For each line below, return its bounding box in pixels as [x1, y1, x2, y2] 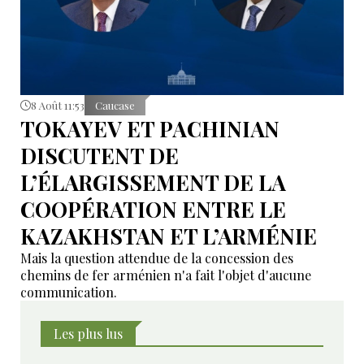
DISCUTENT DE [20, 141, 179, 170]
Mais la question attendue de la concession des [20, 249, 293, 266]
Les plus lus [54, 324, 123, 342]
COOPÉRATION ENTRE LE [20, 194, 286, 223]
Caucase [95, 97, 135, 112]
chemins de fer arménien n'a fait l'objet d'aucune [20, 266, 311, 284]
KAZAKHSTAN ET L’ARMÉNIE [20, 221, 317, 250]
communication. [20, 283, 117, 301]
